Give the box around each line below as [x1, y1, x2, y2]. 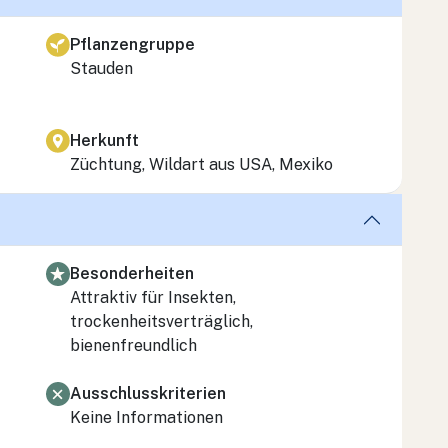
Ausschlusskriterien [70, 383, 226, 403]
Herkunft [70, 130, 139, 150]
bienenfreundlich [70, 335, 197, 355]
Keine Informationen [70, 407, 223, 427]
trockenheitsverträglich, [70, 311, 253, 331]
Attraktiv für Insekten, [70, 287, 236, 307]
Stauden [70, 58, 133, 78]
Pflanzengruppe [70, 34, 195, 54]
